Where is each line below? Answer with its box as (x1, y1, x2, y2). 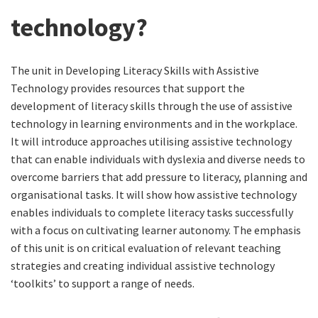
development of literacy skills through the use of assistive (11, 99, 292, 113)
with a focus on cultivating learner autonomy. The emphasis (11, 223, 301, 237)
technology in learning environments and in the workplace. (11, 116, 297, 131)
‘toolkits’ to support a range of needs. (11, 276, 194, 290)
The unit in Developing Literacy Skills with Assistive (11, 63, 259, 77)
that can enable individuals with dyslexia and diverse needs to (11, 152, 305, 166)
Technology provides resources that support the (11, 81, 245, 95)
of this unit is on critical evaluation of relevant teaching (11, 241, 281, 255)
